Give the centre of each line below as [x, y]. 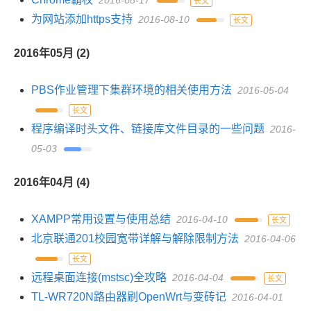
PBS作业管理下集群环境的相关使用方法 [132, 90]
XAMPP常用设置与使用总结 [101, 219]
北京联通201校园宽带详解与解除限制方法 [135, 238]
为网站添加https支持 [82, 19]
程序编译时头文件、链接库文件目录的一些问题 [148, 129]
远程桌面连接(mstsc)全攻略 [99, 277]
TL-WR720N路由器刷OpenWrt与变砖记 [129, 297]
